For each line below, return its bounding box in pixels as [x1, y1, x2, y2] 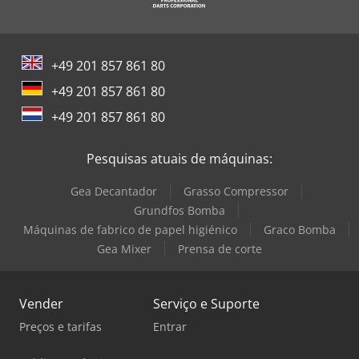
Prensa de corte [178, 240, 262, 256]
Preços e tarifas [19, 318, 102, 334]
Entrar [153, 318, 187, 334]
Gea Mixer [97, 240, 151, 256]
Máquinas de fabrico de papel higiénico [22, 221, 237, 237]
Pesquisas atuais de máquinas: [87, 149, 272, 167]
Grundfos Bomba [133, 202, 225, 218]
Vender [19, 294, 63, 313]
